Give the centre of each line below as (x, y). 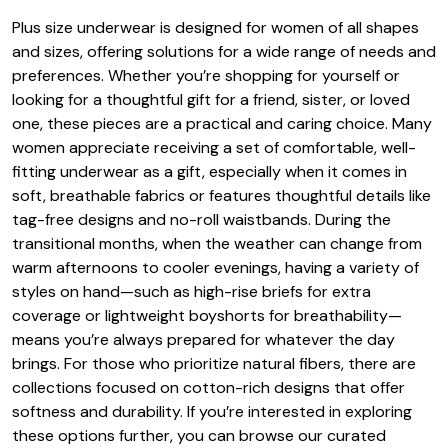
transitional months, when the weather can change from (217, 243)
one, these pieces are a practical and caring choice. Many (222, 123)
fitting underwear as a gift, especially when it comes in (209, 171)
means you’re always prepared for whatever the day (203, 339)
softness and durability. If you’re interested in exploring (212, 411)
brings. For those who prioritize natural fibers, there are (214, 363)
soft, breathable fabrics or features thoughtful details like (221, 195)
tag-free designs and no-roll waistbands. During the (201, 219)
